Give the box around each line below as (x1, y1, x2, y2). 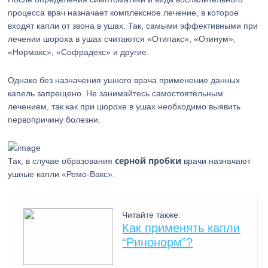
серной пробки (115, 155, 182, 166)
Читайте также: (122, 210, 181, 220)
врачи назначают (181, 156, 251, 166)
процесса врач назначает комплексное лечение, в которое (8, 8, 239, 17)
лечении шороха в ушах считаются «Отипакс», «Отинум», (8, 34, 236, 44)
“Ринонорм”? (122, 236, 193, 249)
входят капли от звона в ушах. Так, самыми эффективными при (8, 21, 258, 31)
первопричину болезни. (8, 115, 101, 124)
